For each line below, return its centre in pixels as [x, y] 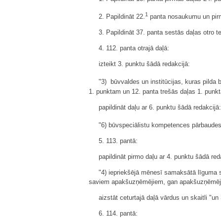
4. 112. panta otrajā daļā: [134, 48]
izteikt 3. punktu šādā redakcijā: [144, 64]
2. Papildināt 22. [122, 17]
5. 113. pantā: [118, 141]
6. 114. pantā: [118, 213]
